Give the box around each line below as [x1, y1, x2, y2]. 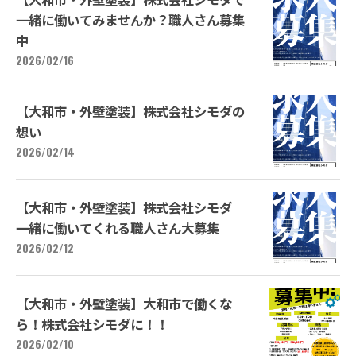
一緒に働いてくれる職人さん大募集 [16, 217, 219, 238]
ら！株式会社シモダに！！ [16, 313, 181, 334]
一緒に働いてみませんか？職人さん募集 [16, 10, 245, 29]
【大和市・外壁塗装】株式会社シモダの [16, 100, 245, 121]
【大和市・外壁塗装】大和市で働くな [16, 292, 232, 313]
